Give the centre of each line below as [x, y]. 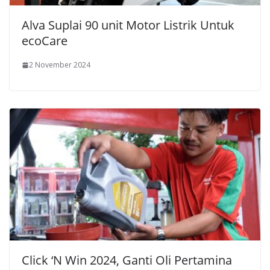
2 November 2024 [60, 65]
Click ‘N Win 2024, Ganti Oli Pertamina [127, 260]
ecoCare [45, 41]
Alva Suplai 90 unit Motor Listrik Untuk [128, 25]
